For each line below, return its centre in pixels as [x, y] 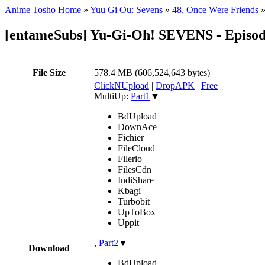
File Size [49, 72]
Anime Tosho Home [43, 10]
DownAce [137, 127]
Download [49, 248]
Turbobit [134, 201]
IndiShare [136, 180]
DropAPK [175, 85]
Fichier [131, 137]
